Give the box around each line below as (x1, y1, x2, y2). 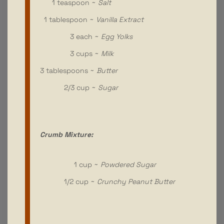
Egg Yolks (101, 31, 132, 41)
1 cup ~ (40, 159, 100, 169)
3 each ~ (40, 31, 101, 41)
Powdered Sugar (100, 159, 156, 169)
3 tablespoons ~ (40, 65, 96, 75)
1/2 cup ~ (40, 176, 97, 186)
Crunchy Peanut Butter (97, 176, 175, 186)
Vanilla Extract (96, 14, 143, 24)
